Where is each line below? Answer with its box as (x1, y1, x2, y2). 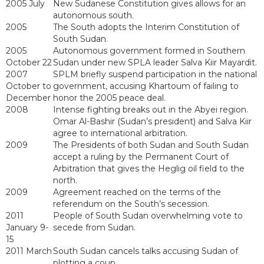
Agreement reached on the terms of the (53, 187, 221, 198)
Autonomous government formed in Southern (53, 45, 245, 57)
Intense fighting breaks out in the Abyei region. (53, 104, 248, 115)
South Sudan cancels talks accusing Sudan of (53, 246, 238, 257)
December (6, 93, 51, 104)
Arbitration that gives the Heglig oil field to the (53, 163, 245, 174)
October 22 (6, 57, 52, 68)
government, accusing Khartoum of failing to (53, 81, 239, 92)
